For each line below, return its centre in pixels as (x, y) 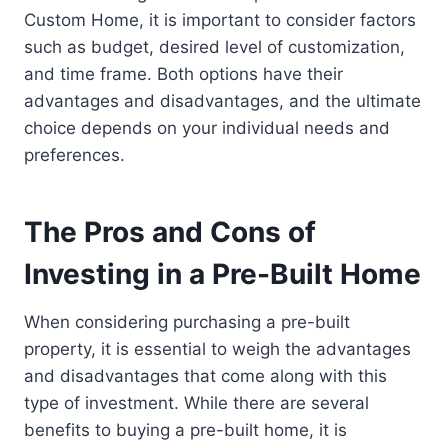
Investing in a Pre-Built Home (222, 274)
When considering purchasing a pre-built (187, 322)
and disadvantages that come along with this (205, 376)
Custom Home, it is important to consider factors (220, 20)
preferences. (74, 155)
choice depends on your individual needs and (207, 128)
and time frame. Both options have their (183, 74)
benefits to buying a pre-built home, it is (185, 430)
